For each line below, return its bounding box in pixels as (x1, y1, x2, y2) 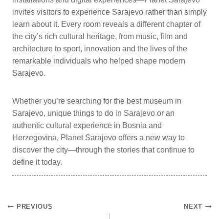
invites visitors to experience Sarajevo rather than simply (12, 8, 207, 16)
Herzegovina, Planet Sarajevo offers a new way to (12, 133, 185, 142)
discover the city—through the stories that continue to (12, 146, 195, 154)
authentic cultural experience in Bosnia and (12, 121, 162, 130)
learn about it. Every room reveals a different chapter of (12, 20, 200, 28)
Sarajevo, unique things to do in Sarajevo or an (12, 109, 175, 117)
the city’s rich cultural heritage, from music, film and (12, 32, 188, 41)
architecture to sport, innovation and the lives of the (12, 44, 187, 53)
